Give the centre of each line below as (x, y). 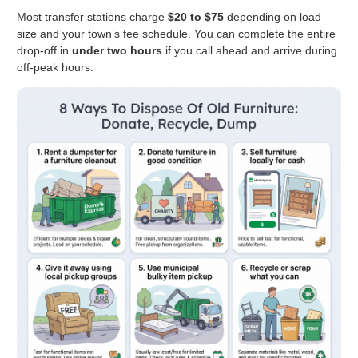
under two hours (117, 50)
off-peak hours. (55, 67)
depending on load (272, 16)
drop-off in (44, 50)
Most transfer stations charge (92, 16)
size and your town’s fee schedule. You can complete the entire (176, 33)
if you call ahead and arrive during (250, 50)
